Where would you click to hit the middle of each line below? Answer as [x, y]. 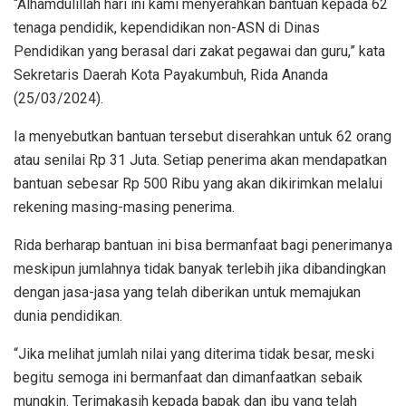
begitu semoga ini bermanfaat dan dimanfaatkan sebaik [188, 377]
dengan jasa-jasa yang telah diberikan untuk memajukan [187, 292]
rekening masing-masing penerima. [124, 207]
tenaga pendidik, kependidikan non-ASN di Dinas [167, 27]
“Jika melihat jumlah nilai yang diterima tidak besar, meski [194, 353]
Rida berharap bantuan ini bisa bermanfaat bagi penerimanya [203, 245]
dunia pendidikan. [68, 315]
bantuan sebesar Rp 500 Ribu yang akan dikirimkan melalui [198, 183]
